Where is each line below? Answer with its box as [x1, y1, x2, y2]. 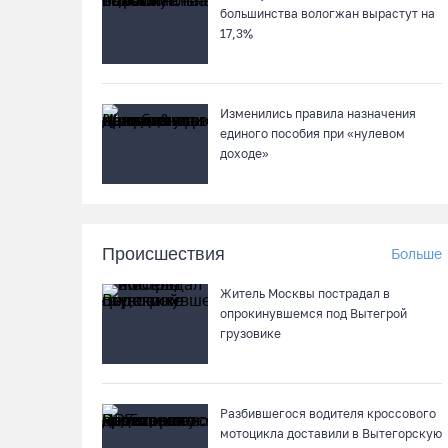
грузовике [220, 326, 281, 341]
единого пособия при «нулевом [220, 126, 405, 141]
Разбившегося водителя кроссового [220, 406, 436, 421]
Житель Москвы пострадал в [220, 286, 390, 301]
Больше [391, 245, 442, 262]
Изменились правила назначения [220, 106, 416, 121]
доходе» [220, 146, 269, 161]
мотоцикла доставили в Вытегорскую [220, 426, 442, 441]
